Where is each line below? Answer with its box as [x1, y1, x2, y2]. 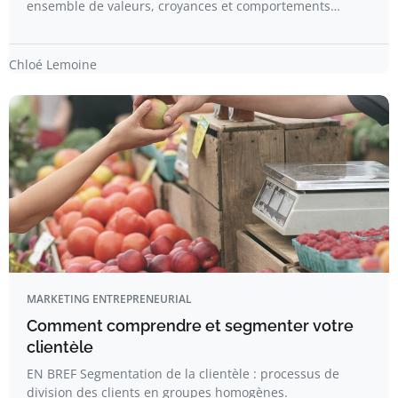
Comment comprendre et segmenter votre [27, 316, 354, 335]
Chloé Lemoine [9, 56, 97, 73]
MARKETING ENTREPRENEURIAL [27, 291, 192, 306]
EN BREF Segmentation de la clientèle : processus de [27, 365, 339, 382]
